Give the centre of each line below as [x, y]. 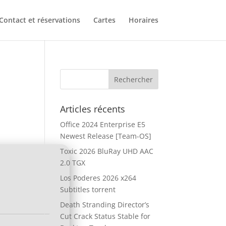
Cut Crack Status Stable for [105, 216]
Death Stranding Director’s [105, 205]
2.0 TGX [73, 163]
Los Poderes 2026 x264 [98, 178]
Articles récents [93, 109]
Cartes [104, 20]
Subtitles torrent [88, 189]
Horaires [143, 20]
